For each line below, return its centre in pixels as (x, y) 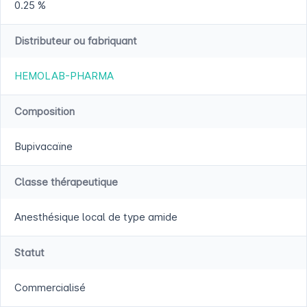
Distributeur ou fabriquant (76, 41)
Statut (29, 253)
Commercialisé (50, 288)
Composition (45, 112)
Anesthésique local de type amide (96, 217)
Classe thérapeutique (66, 182)
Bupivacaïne (44, 147)
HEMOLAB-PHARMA (64, 76)
